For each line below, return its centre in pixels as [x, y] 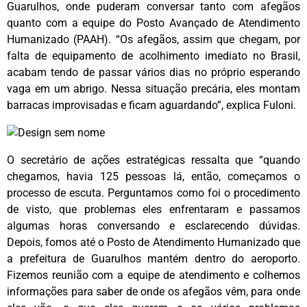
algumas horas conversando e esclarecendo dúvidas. [153, 226]
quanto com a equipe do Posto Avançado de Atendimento [153, 23]
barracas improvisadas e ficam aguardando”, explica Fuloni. [151, 105]
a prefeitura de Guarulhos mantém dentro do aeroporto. [153, 259]
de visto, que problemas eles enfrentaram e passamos [153, 210]
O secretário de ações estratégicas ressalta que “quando [153, 160]
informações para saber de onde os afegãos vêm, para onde [153, 292]
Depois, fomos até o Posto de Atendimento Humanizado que [153, 243]
